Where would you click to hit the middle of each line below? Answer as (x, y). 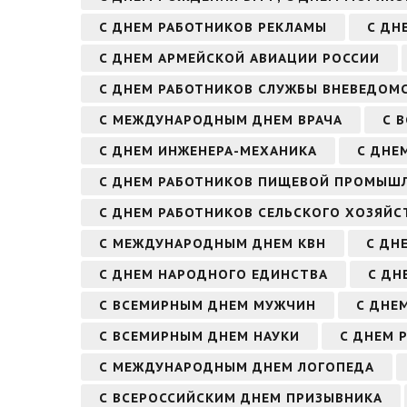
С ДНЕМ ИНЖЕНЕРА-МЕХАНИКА (208, 150)
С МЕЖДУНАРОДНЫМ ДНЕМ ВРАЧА (221, 119)
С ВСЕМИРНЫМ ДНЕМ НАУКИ (199, 336)
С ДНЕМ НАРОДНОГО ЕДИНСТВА (213, 274)
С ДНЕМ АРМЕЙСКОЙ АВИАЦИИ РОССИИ (239, 58)
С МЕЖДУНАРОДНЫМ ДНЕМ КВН (213, 243)
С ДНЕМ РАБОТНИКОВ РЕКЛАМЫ (213, 27)
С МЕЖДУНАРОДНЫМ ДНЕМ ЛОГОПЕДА (237, 367)
